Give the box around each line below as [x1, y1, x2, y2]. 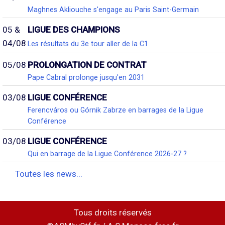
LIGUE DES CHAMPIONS [28, 25, 120, 35]
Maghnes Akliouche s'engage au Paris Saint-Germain [28, 6, 199, 14]
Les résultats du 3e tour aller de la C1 [28, 39, 148, 48]
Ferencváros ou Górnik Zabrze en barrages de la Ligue [28, 106, 203, 115]
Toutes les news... [15, 169, 82, 179]
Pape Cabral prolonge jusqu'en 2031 [28, 73, 145, 82]
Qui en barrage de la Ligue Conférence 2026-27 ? [28, 150, 187, 158]
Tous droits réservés [73, 207, 152, 218]
